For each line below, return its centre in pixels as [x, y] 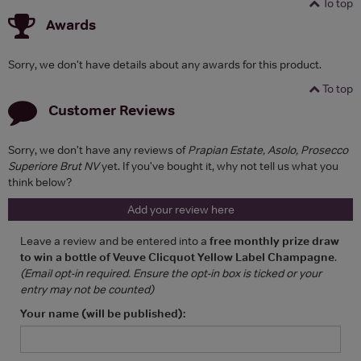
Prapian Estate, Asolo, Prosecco [268, 149]
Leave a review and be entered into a [115, 241]
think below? [40, 182]
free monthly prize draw [274, 241]
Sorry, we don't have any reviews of [98, 149]
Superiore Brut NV [54, 166]
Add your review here [180, 209]
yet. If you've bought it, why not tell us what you [219, 166]
